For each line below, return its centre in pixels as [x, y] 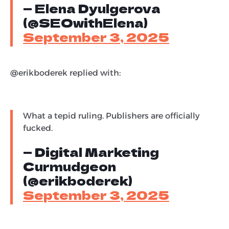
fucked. [38, 128]
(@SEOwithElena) [85, 22]
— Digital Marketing [91, 151]
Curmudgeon [70, 166]
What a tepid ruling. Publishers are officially [111, 116]
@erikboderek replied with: [65, 73]
